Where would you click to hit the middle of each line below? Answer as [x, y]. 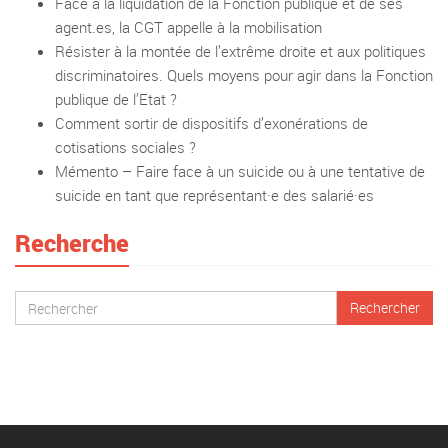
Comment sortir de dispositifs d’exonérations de [211, 123]
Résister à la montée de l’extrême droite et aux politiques [240, 51]
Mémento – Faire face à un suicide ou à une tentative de [240, 171]
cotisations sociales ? [125, 147]
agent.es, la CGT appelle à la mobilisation [188, 27]
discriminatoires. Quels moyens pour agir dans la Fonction [244, 75]
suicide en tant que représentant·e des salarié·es [214, 195]
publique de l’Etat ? [116, 99]
